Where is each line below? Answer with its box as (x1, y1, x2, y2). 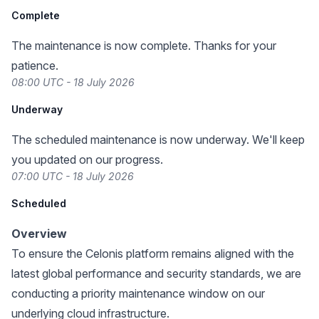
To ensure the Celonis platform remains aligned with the (11, 246, 294, 261)
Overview (11, 226, 67, 241)
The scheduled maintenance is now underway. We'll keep (11, 132, 305, 147)
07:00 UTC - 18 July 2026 (11, 170, 134, 182)
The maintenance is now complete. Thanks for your (11, 38, 276, 53)
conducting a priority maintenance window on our (11, 286, 265, 300)
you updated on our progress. (11, 152, 163, 167)
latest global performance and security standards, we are (11, 266, 301, 281)
